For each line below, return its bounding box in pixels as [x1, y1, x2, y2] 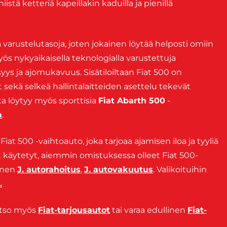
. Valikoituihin [153, 165, 207, 175]
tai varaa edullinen [110, 205, 187, 215]
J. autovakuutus [84, 165, 153, 175]
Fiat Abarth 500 [98, 96, 165, 106]
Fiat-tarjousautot [38, 205, 110, 215]
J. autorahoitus [17, 165, 81, 175]
